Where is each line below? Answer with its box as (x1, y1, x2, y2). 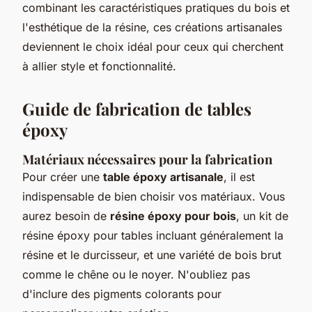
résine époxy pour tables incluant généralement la (22, 228, 283, 242)
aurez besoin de (22, 208, 110, 223)
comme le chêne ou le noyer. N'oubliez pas (22, 267, 250, 281)
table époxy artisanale (103, 169, 224, 184)
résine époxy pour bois (110, 208, 236, 223)
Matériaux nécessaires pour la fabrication (22, 150, 272, 168)
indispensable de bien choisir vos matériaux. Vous (22, 189, 285, 203)
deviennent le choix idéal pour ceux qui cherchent (22, 39, 283, 54)
